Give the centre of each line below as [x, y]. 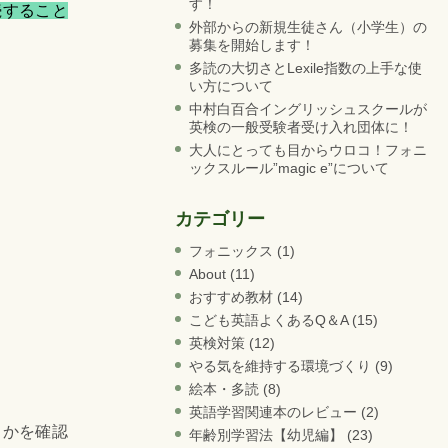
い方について [230, 86]
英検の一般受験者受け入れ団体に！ [300, 127]
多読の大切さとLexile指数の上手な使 [305, 68]
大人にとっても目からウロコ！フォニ [307, 150]
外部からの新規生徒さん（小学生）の [307, 27]
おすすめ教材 [230, 297]
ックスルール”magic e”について [288, 168]
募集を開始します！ [251, 45]
